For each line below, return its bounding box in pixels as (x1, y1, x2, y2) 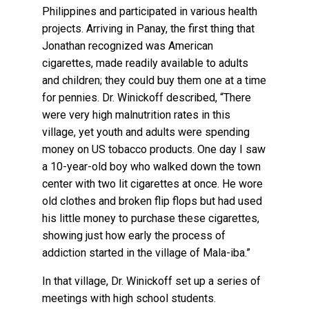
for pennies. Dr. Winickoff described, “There (42, 91, 252, 105)
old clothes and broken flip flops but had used (42, 195, 263, 208)
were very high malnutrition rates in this (42, 108, 231, 122)
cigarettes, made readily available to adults (42, 57, 249, 70)
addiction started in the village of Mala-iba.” (42, 246, 251, 260)
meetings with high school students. (42, 292, 217, 306)
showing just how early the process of (42, 229, 226, 243)
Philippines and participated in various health (42, 5, 258, 19)
